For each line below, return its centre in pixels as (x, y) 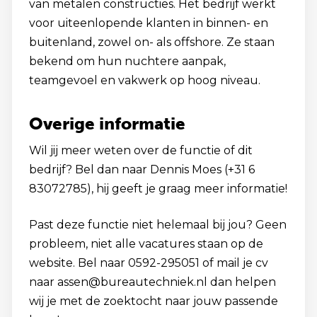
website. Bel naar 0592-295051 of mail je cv (149, 263)
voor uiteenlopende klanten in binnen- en (149, 23)
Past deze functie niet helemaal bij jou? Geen (158, 225)
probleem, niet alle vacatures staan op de (146, 244)
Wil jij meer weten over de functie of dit (141, 150)
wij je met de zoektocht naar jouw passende (154, 301)
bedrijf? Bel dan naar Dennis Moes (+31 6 (142, 169)
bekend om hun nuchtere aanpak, (127, 61)
